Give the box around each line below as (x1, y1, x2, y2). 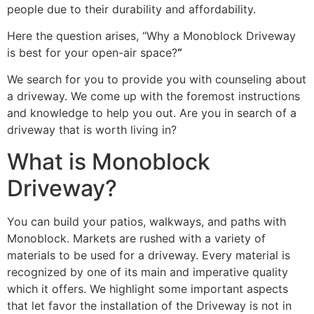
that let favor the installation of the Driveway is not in (7, 298, 292, 313)
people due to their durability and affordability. (7, 1, 256, 16)
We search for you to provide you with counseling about (7, 72, 306, 87)
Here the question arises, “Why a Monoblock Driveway (7, 29, 296, 43)
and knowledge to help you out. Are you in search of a (7, 106, 296, 121)
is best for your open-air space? (7, 46, 177, 60)
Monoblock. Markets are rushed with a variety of (7, 231, 266, 245)
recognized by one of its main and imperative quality (7, 264, 288, 279)
